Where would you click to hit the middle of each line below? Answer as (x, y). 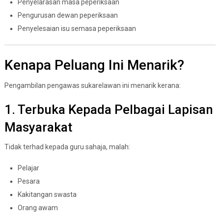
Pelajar (28, 168)
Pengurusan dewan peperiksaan (68, 15)
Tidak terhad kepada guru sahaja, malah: (67, 147)
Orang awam (38, 207)
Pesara (28, 181)
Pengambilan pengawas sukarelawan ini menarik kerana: (92, 85)
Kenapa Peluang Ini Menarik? (94, 65)
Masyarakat (38, 127)
